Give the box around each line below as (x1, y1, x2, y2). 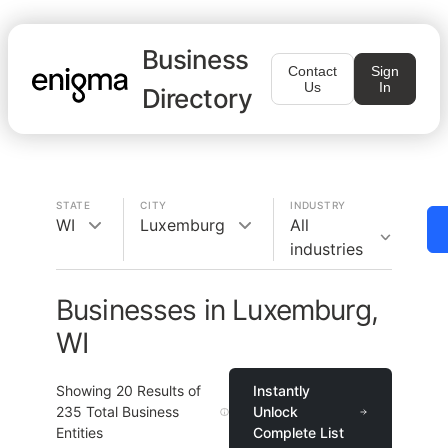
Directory (142, 83, 253, 114)
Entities (56, 424, 103, 441)
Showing (56, 382, 116, 399)
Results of (133, 382, 201, 399)
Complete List (252, 424, 344, 441)
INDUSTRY (290, 199, 346, 211)
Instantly (252, 382, 310, 399)
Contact (288, 63, 337, 79)
